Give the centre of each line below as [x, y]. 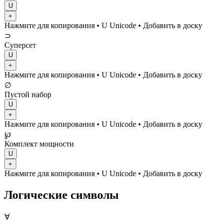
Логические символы [61, 195]
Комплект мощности [39, 144]
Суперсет [20, 45]
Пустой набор [28, 95]
